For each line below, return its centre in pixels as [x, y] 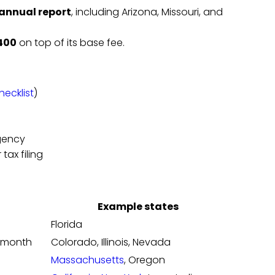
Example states [138, 207]
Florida [66, 225]
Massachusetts [87, 260]
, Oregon [144, 260]
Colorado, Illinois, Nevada [110, 242]
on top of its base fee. [70, 43]
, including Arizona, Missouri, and [147, 12]
